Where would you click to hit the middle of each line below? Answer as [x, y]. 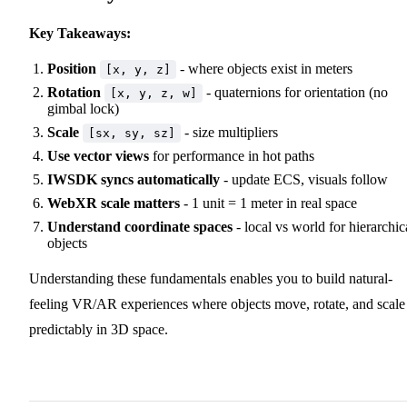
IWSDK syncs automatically [134, 179]
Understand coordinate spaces [140, 226]
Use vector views [98, 155]
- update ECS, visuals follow [304, 179]
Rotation [74, 92]
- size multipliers [229, 132]
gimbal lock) [83, 108]
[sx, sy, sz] [132, 133]
